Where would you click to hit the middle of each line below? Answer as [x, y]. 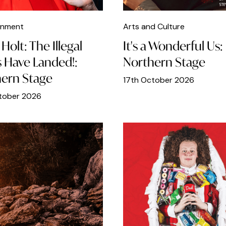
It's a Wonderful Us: [173, 46]
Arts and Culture [154, 27]
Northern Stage [164, 62]
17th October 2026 [159, 80]
